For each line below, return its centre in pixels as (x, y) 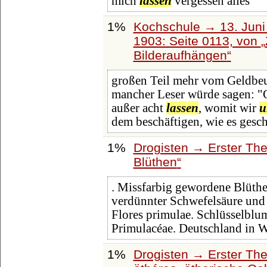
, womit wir (229, 108)
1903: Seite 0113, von (197, 41)
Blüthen (155, 162)
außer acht (139, 108)
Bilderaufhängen (180, 55)
